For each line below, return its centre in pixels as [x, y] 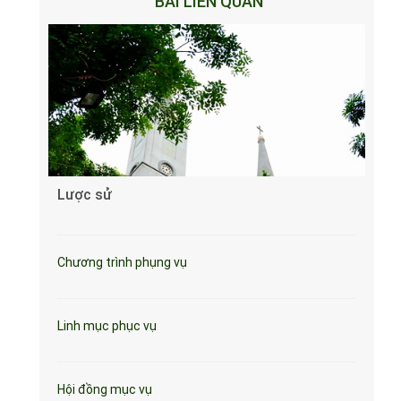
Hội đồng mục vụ [105, 390]
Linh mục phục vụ [107, 326]
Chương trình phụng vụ [122, 263]
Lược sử [85, 195]
